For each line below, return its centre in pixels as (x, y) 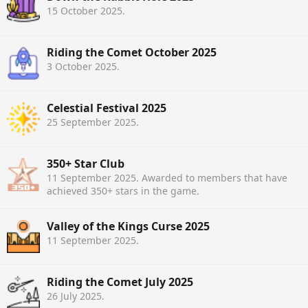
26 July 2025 (74, 296)
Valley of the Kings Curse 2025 (128, 226)
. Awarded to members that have (212, 178)
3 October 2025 (82, 67)
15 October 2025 (85, 11)
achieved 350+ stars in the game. (123, 191)
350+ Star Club (86, 164)
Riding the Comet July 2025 (120, 282)
